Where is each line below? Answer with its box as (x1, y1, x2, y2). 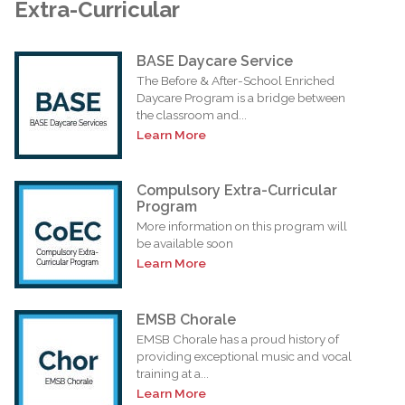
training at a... (137, 365, 209, 381)
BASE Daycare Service (137, 52, 293, 70)
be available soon (137, 235, 233, 250)
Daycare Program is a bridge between (137, 89, 345, 105)
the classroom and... (137, 107, 247, 122)
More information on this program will (137, 218, 347, 233)
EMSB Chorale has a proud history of (137, 331, 339, 346)
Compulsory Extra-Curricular (137, 181, 337, 199)
